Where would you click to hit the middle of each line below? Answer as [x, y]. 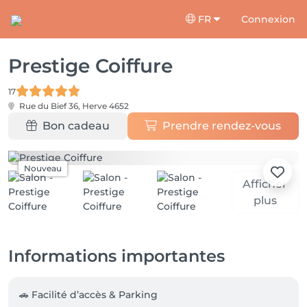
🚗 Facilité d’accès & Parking [88, 295]
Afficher [265, 184]
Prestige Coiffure [90, 66]
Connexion [268, 19]
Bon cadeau [76, 126]
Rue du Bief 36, [50, 106]
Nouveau [43, 168]
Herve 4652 [106, 106]
